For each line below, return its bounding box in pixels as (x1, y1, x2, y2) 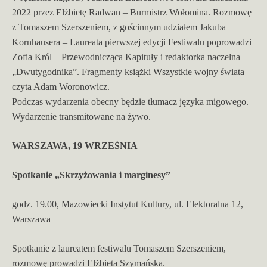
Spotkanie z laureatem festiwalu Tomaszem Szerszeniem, (12, 243, 226, 253)
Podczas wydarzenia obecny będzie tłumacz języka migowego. (12, 96, 249, 107)
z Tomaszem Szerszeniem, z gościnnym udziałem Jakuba (12, 21, 226, 32)
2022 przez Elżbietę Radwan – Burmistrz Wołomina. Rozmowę (12, 7, 252, 17)
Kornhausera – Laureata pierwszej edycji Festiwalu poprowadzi (12, 36, 252, 47)
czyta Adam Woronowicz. (12, 81, 110, 92)
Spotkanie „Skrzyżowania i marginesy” (12, 169, 170, 180)
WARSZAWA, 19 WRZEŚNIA (12, 140, 138, 151)
